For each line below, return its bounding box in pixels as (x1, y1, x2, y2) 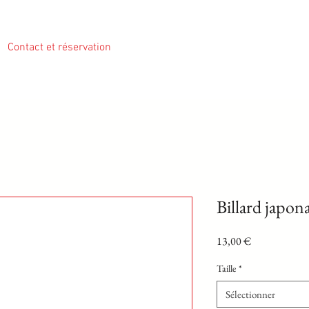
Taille (217, 262, 236, 275)
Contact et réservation (8, 41, 111, 54)
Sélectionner (226, 288, 275, 301)
